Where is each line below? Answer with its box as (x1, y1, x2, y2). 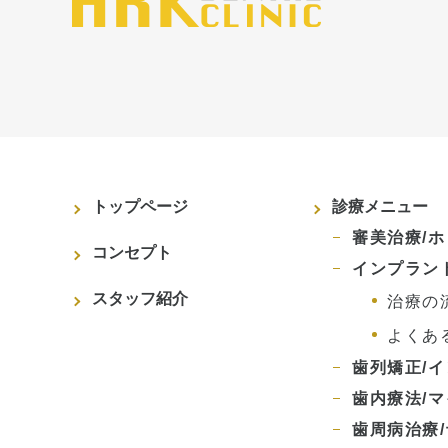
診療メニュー (331, 197, 428, 215)
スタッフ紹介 (91, 289, 188, 307)
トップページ (91, 197, 188, 215)
